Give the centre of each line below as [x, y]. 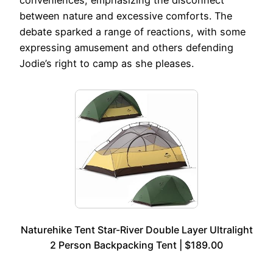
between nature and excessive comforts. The [126, 16]
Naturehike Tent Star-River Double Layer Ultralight [136, 230]
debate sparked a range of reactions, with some [133, 32]
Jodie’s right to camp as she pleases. [107, 64]
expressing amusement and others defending [126, 48]
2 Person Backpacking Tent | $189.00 [136, 245]
